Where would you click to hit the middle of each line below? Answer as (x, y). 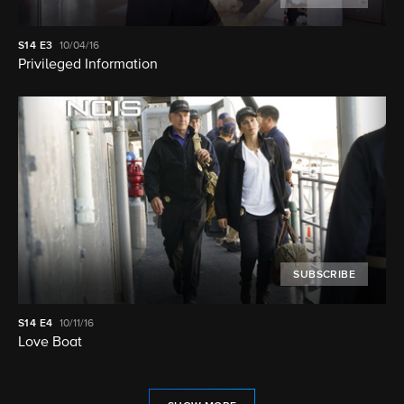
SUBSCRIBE (324, 275)
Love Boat (50, 342)
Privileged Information (88, 65)
